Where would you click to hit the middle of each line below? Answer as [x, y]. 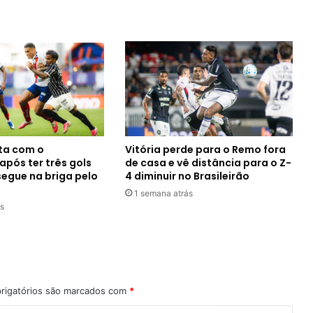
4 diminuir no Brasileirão [187, 176]
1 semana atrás [163, 193]
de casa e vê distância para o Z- [208, 162]
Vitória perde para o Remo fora [205, 149]
